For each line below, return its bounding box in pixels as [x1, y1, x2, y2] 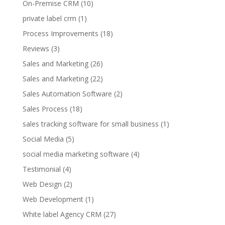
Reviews [22, 44, 49, 53]
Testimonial [22, 164, 61, 174]
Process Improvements [22, 29, 98, 38]
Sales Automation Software [22, 89, 112, 98]
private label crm [22, 14, 76, 23]
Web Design [22, 179, 62, 189]
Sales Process [22, 104, 68, 114]
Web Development [22, 194, 83, 204]
